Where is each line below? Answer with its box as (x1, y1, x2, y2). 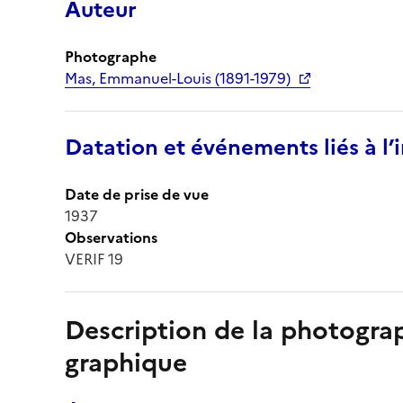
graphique (65, 343, 187, 381)
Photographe (65, 45, 157, 67)
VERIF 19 (65, 247, 123, 270)
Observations (65, 226, 157, 248)
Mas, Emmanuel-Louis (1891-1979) (65, 67, 291, 89)
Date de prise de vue (65, 183, 209, 205)
